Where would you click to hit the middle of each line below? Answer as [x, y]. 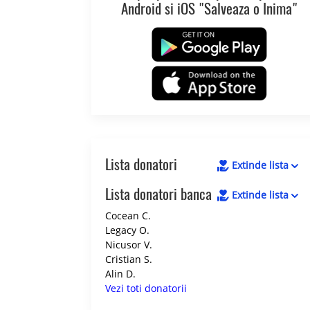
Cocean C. [128, 216]
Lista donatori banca [158, 194]
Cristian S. [129, 259]
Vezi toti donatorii [146, 289]
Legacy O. [127, 230]
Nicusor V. [129, 245]
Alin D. [120, 274]
